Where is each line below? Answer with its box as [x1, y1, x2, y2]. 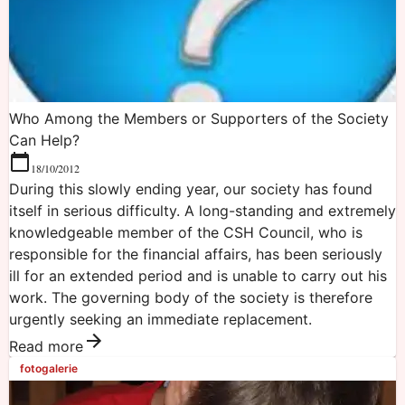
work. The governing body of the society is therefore [9, 287, 372, 306]
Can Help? [9, 130, 80, 149]
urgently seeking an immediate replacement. [9, 309, 312, 328]
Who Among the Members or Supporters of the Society [9, 108, 389, 127]
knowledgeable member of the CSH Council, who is [9, 222, 363, 241]
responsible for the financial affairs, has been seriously [9, 244, 382, 263]
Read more [9, 336, 83, 355]
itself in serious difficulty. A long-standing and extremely [9, 201, 396, 220]
